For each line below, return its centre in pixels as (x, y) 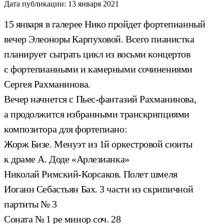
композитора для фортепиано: (66, 129)
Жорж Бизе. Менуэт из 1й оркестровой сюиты (98, 144)
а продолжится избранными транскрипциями (97, 114)
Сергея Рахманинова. (47, 84)
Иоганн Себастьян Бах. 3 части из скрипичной (99, 189)
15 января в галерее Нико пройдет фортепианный (105, 24)
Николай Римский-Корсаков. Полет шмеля (91, 174)
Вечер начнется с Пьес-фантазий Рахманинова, (100, 99)
